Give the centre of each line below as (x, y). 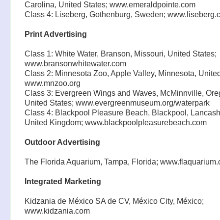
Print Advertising (55, 34)
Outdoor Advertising (62, 142)
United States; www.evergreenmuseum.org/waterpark (117, 103)
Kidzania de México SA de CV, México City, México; (114, 201)
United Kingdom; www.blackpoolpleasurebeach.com (115, 123)
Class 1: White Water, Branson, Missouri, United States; (120, 54)
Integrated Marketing (63, 181)
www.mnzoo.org (52, 83)
